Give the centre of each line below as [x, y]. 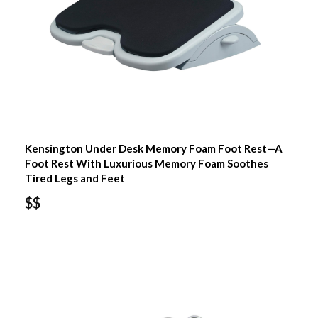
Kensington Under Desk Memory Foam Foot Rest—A [153, 149]
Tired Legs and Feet [75, 179]
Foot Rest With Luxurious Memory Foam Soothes [146, 164]
